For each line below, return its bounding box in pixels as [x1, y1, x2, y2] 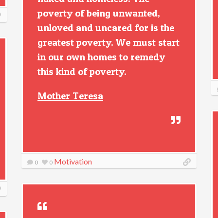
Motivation [54, 157, 92, 166]
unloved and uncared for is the [37, 22, 174, 34]
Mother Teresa [37, 90, 103, 102]
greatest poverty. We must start [37, 36, 180, 48]
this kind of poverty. [37, 66, 127, 77]
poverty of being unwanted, [37, 7, 160, 19]
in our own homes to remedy [37, 51, 165, 63]
